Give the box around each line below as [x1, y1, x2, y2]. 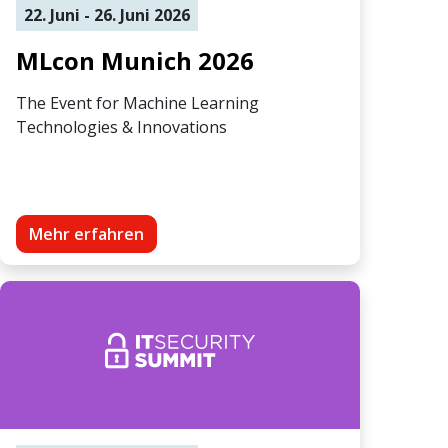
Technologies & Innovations [16, 115, 227, 138]
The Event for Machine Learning [16, 91, 259, 114]
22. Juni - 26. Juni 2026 [24, 3, 190, 26]
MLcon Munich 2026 [16, 43, 254, 77]
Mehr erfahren [29, 222, 144, 245]
